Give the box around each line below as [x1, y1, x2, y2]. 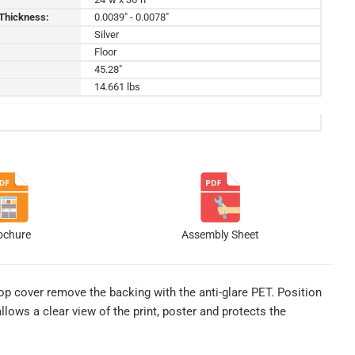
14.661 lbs [94, 80, 140, 93]
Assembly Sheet [181, 227, 260, 241]
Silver [94, 28, 119, 40]
